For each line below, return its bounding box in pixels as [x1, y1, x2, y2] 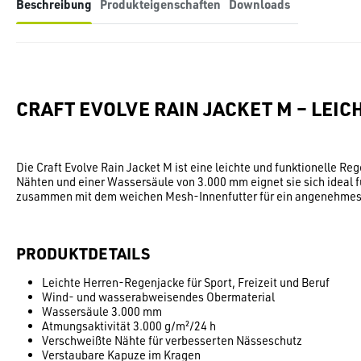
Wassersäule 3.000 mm [42, 303, 162, 319]
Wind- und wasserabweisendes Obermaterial [42, 288, 275, 305]
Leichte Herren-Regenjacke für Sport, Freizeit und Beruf [42, 274, 330, 290]
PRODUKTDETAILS [16, 242, 150, 263]
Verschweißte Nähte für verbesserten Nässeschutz [42, 332, 302, 348]
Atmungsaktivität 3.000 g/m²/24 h [42, 317, 216, 334]
